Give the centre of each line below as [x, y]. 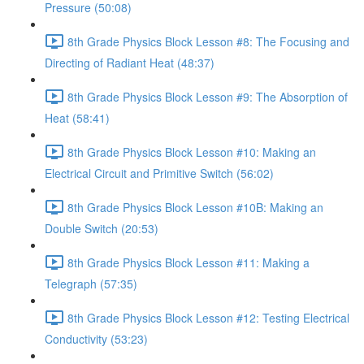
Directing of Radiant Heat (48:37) [130, 63]
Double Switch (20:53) [102, 228]
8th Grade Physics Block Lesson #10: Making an [192, 152]
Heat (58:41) [77, 118]
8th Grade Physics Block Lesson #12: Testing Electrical [208, 317]
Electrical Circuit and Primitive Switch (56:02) [159, 173]
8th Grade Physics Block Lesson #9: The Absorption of [208, 96]
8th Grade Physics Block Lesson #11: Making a [188, 262]
